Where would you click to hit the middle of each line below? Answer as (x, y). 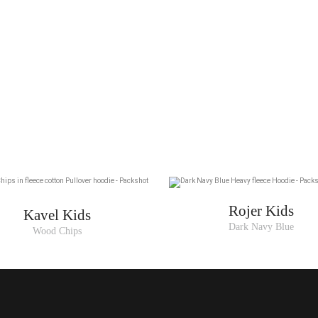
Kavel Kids (57, 215)
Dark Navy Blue (261, 227)
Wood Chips (57, 231)
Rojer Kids (261, 211)
